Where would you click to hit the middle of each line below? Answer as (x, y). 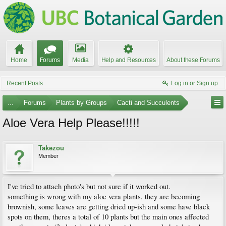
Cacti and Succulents (148, 103)
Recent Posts (25, 83)
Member (48, 156)
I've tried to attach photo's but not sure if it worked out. (89, 186)
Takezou (51, 148)
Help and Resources (128, 60)
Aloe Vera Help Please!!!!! (71, 123)
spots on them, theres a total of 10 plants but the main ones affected (108, 217)
